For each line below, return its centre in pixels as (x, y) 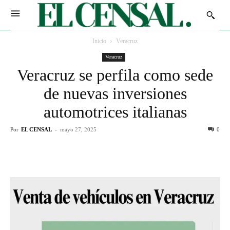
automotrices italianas (115, 112)
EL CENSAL (36, 129)
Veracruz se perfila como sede (115, 75)
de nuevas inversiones (115, 93)
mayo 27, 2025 (78, 129)
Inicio (99, 41)
